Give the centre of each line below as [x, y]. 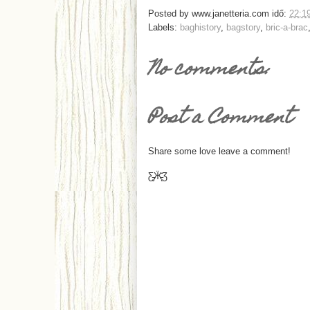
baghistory [200, 27]
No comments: [209, 70]
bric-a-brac [287, 27]
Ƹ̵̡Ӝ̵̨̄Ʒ [158, 176]
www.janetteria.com [230, 13]
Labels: [164, 27]
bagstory [243, 27]
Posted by [170, 13]
